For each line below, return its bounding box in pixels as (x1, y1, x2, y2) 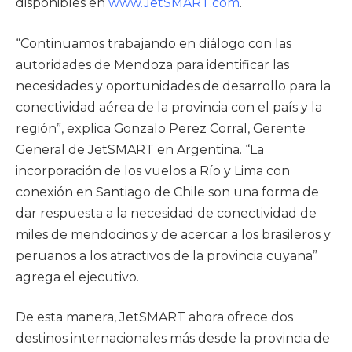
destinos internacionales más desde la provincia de (16, 331, 330, 346)
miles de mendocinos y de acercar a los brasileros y (16, 226, 331, 242)
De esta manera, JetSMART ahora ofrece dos (16, 310, 293, 325)
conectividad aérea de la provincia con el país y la (16, 99, 322, 115)
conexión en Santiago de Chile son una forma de (16, 184, 319, 200)
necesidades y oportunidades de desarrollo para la (16, 78, 331, 93)
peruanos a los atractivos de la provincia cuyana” (16, 247, 317, 263)
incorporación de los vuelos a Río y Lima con (16, 163, 290, 178)
